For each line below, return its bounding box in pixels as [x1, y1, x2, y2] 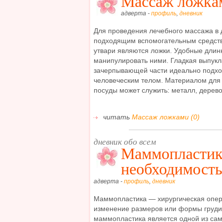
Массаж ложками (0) [132, 113, 200, 121]
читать [101, 113, 132, 121]
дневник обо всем [94, 136, 156, 148]
